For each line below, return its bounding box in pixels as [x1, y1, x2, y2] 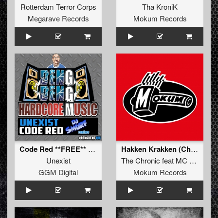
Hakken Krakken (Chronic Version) [191, 144, 198, 154]
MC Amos [176, 155, 189, 166]
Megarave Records [27, 13, 89, 24]
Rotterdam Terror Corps [20, 1, 96, 12]
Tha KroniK [142, 1, 178, 12]
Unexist [46, 155, 71, 166]
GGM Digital [38, 167, 78, 178]
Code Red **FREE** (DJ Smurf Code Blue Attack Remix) [88, 144, 95, 154]
